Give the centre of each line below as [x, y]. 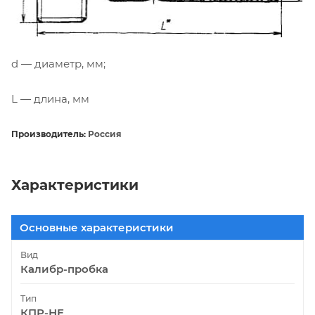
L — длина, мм [50, 98]
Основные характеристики [97, 227]
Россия [104, 134]
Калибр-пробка [64, 269]
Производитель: [49, 134]
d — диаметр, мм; [58, 63]
